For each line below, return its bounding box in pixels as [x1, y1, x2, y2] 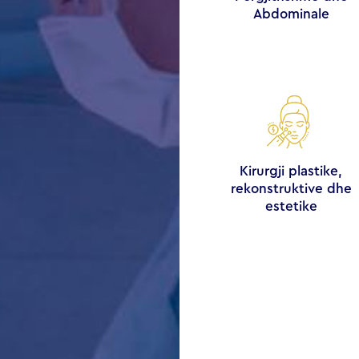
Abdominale [252, 7, 329, 22]
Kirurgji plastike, [240, 164, 343, 179]
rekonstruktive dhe [230, 182, 352, 196]
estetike [264, 200, 317, 214]
